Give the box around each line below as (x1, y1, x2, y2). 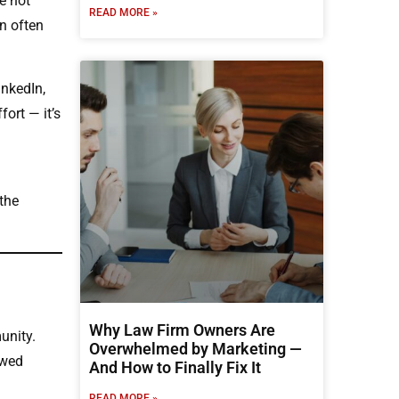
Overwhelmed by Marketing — (89, 339, 302, 358)
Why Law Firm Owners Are (89, 321, 275, 339)
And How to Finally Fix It (89, 358, 261, 377)
